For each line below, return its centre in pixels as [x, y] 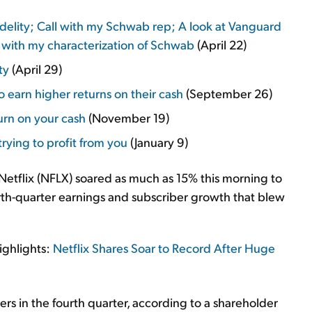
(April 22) [220, 44]
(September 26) [228, 93]
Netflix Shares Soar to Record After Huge [164, 248]
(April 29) [36, 69]
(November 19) [127, 117]
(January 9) [158, 142]
